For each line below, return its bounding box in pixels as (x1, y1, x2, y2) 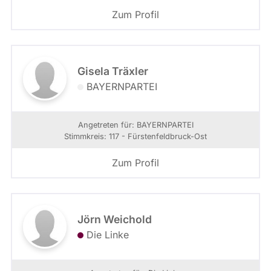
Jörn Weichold (77, 212, 152, 226)
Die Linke (87, 228, 129, 241)
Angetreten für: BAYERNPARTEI (77, 120, 194, 129)
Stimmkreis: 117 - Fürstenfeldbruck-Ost (64, 131, 207, 141)
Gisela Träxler (77, 64, 148, 77)
